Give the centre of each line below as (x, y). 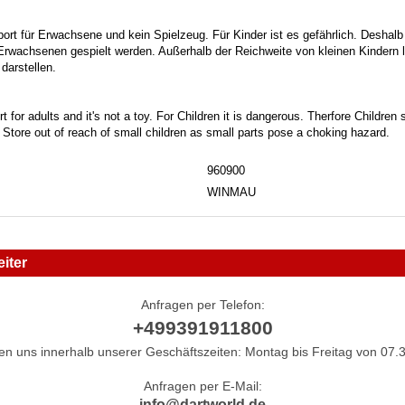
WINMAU (231, 192)
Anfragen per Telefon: (202, 304)
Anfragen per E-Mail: (202, 386)
